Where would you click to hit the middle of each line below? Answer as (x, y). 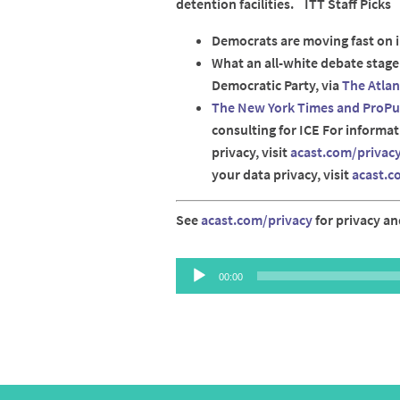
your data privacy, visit (282, 175)
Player (194, 291)
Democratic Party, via (277, 85)
